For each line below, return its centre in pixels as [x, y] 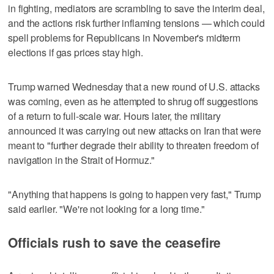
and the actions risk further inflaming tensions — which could [136, 23]
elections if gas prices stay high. [76, 52]
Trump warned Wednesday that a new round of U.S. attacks [134, 86]
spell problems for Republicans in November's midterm [124, 37]
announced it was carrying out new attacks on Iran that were [135, 130]
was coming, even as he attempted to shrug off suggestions [133, 101]
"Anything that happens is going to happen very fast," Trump [135, 194]
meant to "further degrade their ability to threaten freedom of [133, 145]
